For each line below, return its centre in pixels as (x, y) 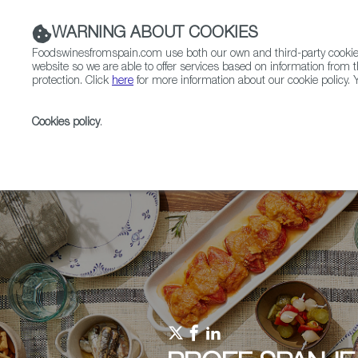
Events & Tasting (272, 145)
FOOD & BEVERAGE (301, 107)
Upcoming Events (166, 145)
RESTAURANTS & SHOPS (166, 107)
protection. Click (72, 82)
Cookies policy (66, 123)
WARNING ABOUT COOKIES (155, 34)
